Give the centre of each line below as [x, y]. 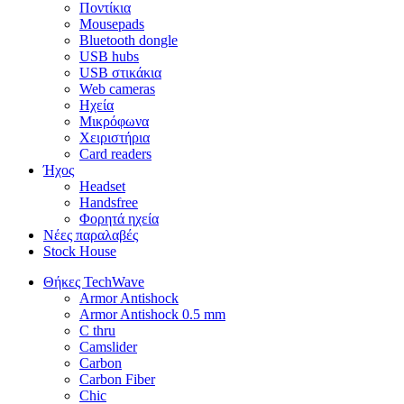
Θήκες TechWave [94, 282]
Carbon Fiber [117, 379]
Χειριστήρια [115, 138]
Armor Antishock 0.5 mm [152, 314]
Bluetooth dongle [129, 40]
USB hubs [109, 56]
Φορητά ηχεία [119, 219]
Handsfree [109, 202]
